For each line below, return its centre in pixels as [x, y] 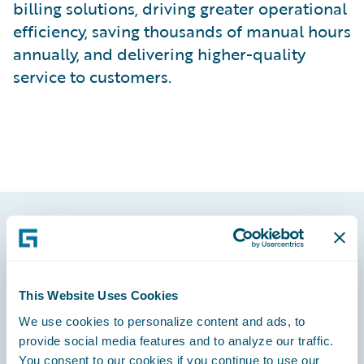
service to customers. [92, 76]
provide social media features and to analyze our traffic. [176, 340]
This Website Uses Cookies [99, 295]
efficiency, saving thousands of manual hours [182, 31]
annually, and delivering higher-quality [159, 54]
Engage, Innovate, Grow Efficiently [119, 350]
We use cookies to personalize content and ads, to [162, 321]
